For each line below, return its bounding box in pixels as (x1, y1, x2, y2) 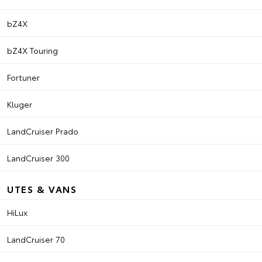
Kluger (7, 98, 32, 110)
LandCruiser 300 (7, 152, 70, 164)
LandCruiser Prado (7, 125, 78, 137)
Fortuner (7, 71, 40, 83)
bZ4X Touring (7, 44, 58, 56)
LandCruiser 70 (7, 233, 65, 245)
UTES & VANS (7, 182, 77, 195)
